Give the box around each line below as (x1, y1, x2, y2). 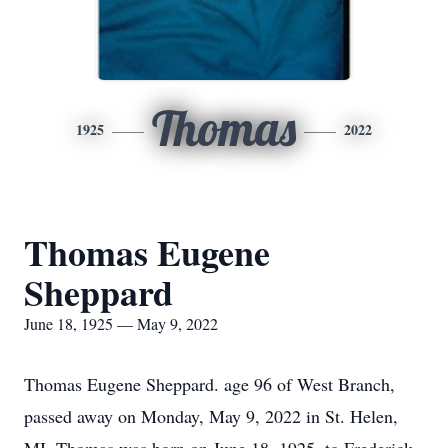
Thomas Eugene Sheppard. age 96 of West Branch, (24, 372, 395, 396)
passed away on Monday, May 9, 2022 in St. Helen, (24, 404, 398, 428)
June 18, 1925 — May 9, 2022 (24, 313, 218, 334)
